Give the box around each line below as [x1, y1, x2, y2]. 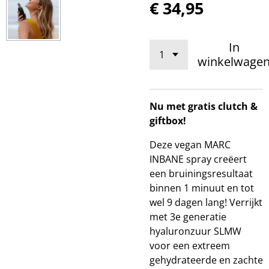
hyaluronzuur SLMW [150, 225, 241, 238]
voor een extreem [150, 239, 230, 252]
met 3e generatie [150, 210, 226, 223]
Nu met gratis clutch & [150, 100, 258, 113]
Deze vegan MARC [150, 138, 231, 151]
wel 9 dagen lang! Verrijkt [150, 196, 262, 209]
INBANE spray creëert [150, 153, 247, 166]
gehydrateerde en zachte [150, 253, 263, 267]
